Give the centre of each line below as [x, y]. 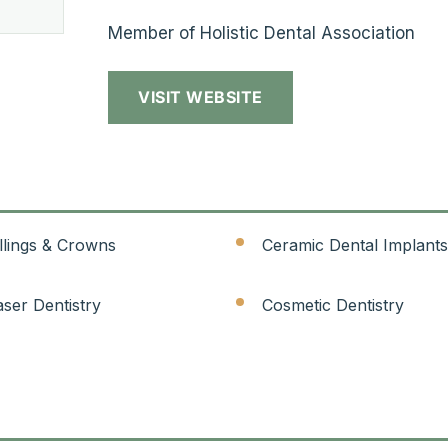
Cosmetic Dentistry [333, 304]
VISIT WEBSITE [200, 97]
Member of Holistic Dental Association [261, 33]
